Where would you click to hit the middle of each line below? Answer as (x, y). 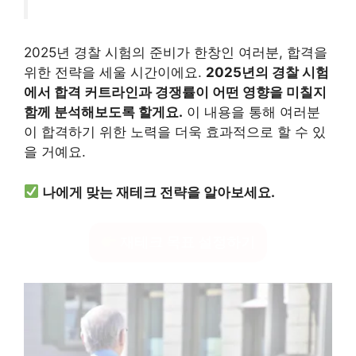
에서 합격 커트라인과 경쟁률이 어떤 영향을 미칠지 (175, 93)
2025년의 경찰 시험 (267, 73)
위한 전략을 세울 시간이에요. (115, 73)
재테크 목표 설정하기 (186, 242)
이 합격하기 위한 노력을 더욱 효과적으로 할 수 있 (175, 132)
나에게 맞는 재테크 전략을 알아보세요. (159, 192)
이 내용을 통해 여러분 (252, 112)
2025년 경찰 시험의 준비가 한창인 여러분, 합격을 (176, 53)
